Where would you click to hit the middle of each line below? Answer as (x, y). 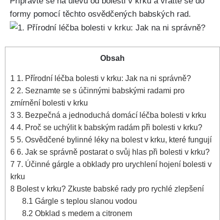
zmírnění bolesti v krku (49, 103)
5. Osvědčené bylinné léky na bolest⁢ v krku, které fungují (113, 140)
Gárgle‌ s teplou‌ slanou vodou (85, 201)
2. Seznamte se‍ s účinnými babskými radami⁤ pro (100, 91)
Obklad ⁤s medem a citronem (83, 213)
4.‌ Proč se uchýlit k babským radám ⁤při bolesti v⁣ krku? (109, 127)
